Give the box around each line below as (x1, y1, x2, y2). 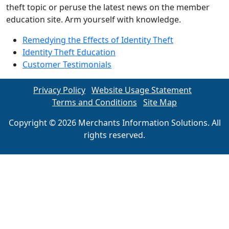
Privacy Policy (33, 84, 85, 96)
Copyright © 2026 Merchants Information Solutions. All (8, 117, 221, 128)
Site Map (143, 97, 177, 108)
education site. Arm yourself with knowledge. (6, 14, 181, 25)
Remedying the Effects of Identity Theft (22, 34, 173, 45)
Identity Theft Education (22, 47, 116, 58)
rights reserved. (84, 129, 145, 141)
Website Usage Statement (91, 84, 192, 96)
